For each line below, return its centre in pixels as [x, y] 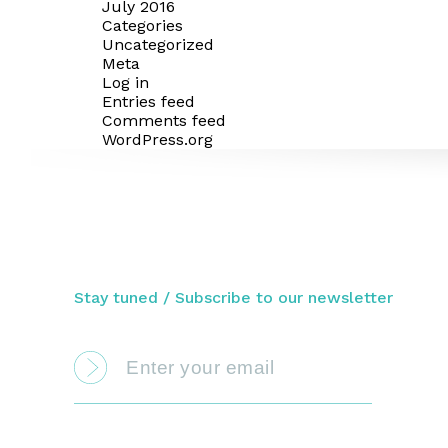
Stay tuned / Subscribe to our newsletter [234, 297]
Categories [142, 25]
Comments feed [164, 120]
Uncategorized [158, 44]
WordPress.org [157, 139]
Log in [125, 82]
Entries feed [148, 101]
